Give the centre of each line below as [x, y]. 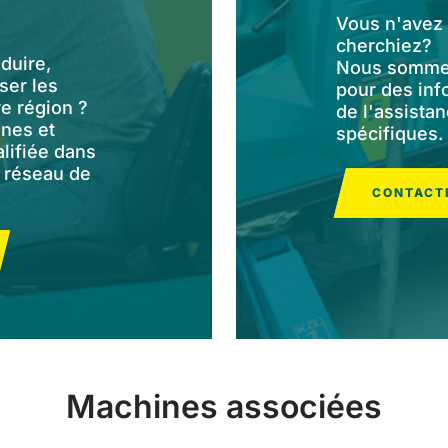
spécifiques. [389, 133]
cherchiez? [384, 45]
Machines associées [224, 406]
